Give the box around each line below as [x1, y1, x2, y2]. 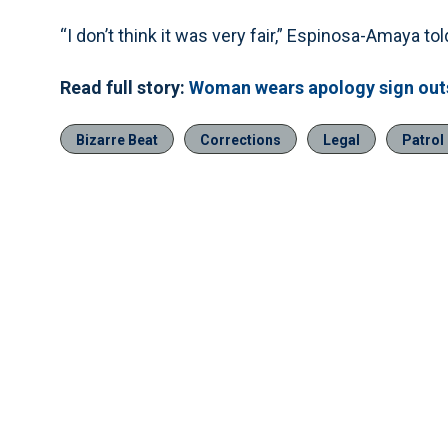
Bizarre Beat [76, 132, 158, 148]
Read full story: [60, 77, 189, 98]
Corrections [200, 132, 281, 148]
